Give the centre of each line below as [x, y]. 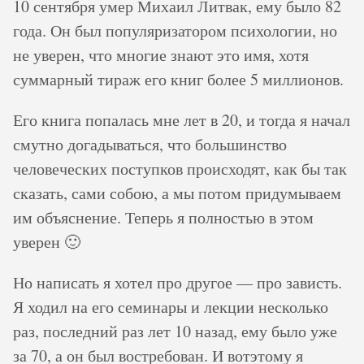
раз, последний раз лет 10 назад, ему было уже [175, 331]
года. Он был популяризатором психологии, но [175, 30]
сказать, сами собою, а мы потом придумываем [177, 193]
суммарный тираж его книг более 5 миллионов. [178, 79]
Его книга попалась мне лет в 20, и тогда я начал [182, 120]
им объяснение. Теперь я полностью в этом [163, 217]
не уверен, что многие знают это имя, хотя [161, 55]
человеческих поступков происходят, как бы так [180, 169]
